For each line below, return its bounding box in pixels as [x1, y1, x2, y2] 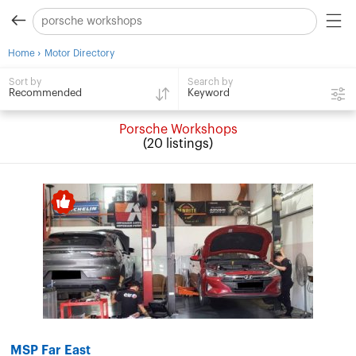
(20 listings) [143, 137, 213, 151]
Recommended [9, 87, 83, 99]
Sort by [9, 77, 42, 87]
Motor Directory [44, 48, 114, 58]
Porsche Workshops [118, 123, 238, 137]
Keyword [187, 87, 230, 98]
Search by [187, 76, 233, 87]
